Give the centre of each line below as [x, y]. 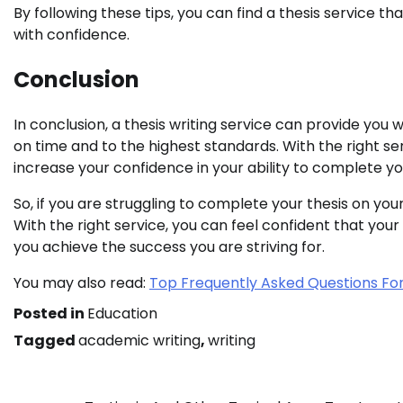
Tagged [46, 341]
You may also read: [81, 283]
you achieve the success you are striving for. [169, 247]
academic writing [139, 341]
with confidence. [72, 35]
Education [122, 314]
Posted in [50, 314]
